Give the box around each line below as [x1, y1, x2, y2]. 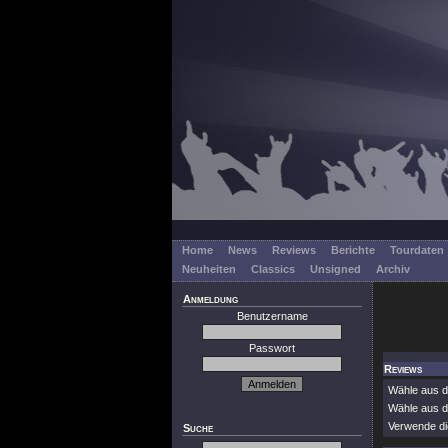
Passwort [249, 342, 295, 354]
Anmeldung [183, 293, 238, 305]
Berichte [331, 244, 375, 256]
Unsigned [310, 263, 361, 275]
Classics [251, 263, 295, 275]
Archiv [376, 263, 410, 275]
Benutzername [236, 310, 308, 322]
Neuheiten [182, 263, 236, 275]
